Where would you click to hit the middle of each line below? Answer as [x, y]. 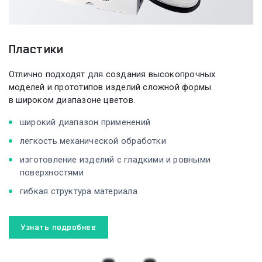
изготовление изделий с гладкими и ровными [116, 159]
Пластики [36, 49]
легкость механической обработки [93, 141]
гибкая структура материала [79, 191]
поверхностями [52, 172]
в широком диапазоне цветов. [72, 100]
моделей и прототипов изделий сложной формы [110, 87]
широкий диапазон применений [85, 122]
